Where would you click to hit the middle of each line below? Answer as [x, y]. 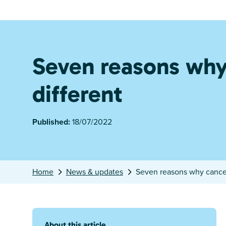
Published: [52, 122]
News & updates [94, 172]
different [77, 94]
